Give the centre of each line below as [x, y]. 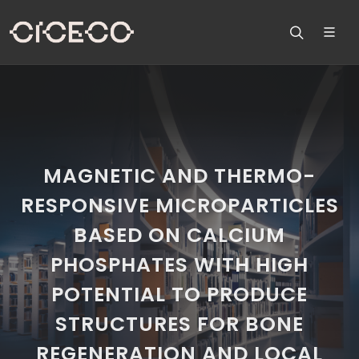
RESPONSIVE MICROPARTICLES [179, 206]
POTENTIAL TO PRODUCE [179, 294]
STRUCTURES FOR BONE [179, 324]
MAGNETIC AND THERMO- [179, 176]
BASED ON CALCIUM [179, 235]
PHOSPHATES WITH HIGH [179, 265]
